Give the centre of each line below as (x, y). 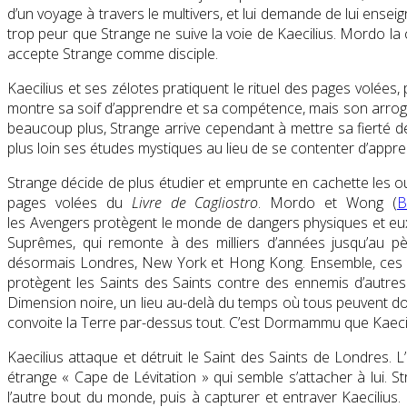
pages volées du (69, 203)
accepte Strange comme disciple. (113, 54)
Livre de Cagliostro (195, 203)
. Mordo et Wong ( (328, 203)
